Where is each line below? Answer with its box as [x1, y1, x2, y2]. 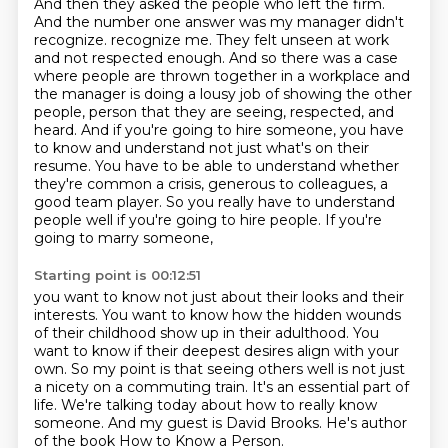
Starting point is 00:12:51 [33, 267, 201, 283]
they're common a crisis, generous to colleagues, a [33, 175, 388, 193]
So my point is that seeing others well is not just [70, 360, 405, 378]
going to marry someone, [33, 229, 213, 247]
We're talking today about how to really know [60, 396, 377, 414]
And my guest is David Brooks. [107, 414, 326, 432]
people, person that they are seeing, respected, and [33, 103, 394, 121]
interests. [33, 306, 102, 324]
